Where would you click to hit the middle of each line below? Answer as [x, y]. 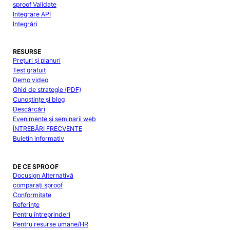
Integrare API [32, 14]
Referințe [26, 204]
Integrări [25, 24]
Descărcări [29, 109]
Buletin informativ [38, 139]
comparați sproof [37, 185]
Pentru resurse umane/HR [50, 224]
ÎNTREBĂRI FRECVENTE [47, 129]
